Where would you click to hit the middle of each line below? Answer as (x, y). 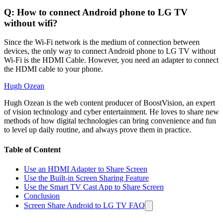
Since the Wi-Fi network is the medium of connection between (102, 42)
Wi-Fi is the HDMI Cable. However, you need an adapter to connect (111, 60)
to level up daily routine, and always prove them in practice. (98, 130)
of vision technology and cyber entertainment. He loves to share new (111, 112)
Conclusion (42, 196)
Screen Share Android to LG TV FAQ (84, 205)
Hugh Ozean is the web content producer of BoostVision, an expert (110, 103)
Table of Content (32, 149)
